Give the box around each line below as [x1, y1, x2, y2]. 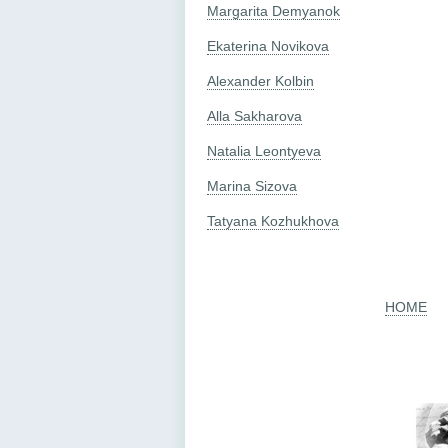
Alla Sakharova [207, 107, 302, 124]
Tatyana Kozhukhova [207, 212, 339, 229]
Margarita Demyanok [207, 2, 340, 19]
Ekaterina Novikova [207, 37, 329, 54]
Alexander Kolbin [207, 72, 314, 89]
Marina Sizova [207, 177, 297, 194]
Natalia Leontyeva [207, 142, 321, 159]
